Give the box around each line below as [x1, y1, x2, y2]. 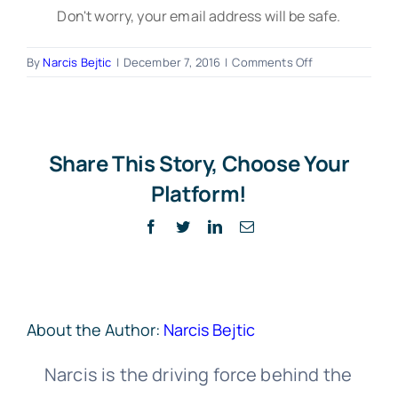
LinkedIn [221, 219, 275, 233]
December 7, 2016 [123, 54, 221, 70]
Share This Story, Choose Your [48, 148, 350, 178]
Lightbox [312, 73, 362, 89]
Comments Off [232, 54, 314, 70]
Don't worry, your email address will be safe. [57, 6, 341, 26]
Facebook [156, 219, 214, 233]
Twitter [189, 219, 231, 233]
